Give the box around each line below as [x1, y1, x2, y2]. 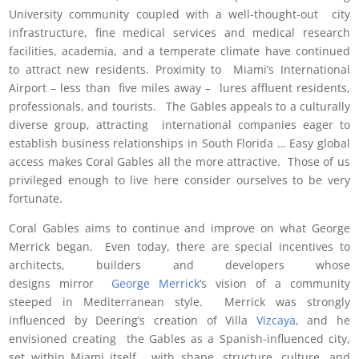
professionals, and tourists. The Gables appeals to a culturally [9, 99, 350, 115]
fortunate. [9, 191, 63, 207]
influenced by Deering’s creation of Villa [9, 313, 256, 329]
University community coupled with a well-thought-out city [9, 6, 350, 22]
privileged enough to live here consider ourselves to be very [9, 172, 350, 188]
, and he [295, 313, 350, 329]
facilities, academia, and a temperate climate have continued [9, 43, 350, 59]
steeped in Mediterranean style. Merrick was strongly [9, 294, 350, 310]
